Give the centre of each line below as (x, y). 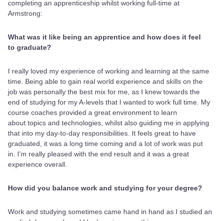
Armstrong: (26, 13)
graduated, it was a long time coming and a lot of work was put (105, 143)
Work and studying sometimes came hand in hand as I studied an (110, 211)
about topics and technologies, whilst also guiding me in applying (109, 123)
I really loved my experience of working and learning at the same (109, 71)
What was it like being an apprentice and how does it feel (104, 37)
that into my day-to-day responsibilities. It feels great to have (102, 133)
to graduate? (31, 47)
